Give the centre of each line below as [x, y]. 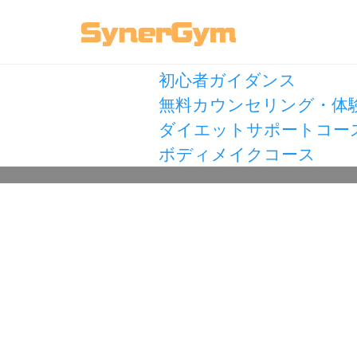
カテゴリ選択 [150, 45]
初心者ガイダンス [228, 80]
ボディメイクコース [237, 154]
